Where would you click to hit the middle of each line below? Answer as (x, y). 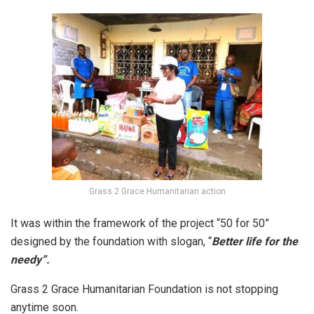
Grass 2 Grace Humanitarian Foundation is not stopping (144, 289)
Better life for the (255, 241)
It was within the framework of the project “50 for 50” (140, 223)
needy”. (30, 259)
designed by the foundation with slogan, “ (111, 241)
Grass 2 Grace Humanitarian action (157, 191)
